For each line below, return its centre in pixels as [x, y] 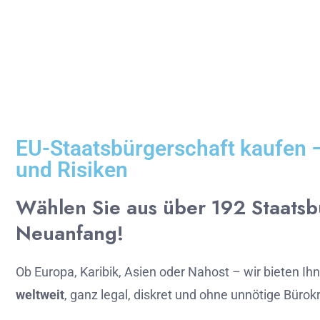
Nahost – [216, 272]
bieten [283, 272]
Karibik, [102, 272]
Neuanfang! [70, 233]
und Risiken [72, 170]
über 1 [192, 207]
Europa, [57, 272]
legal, [117, 295]
